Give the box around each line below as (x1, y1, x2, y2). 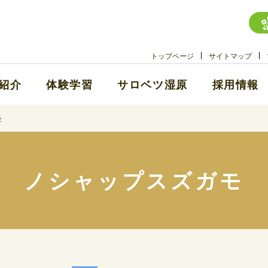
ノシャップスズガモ (24, 165, 244, 196)
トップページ (151, 50, 194, 61)
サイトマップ (209, 50, 252, 61)
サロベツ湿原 (117, 77, 188, 93)
